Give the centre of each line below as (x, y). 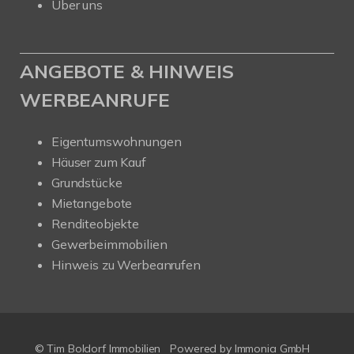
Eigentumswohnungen (117, 141)
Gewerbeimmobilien (109, 244)
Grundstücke (87, 182)
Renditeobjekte (95, 223)
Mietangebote (92, 203)
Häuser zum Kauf (99, 162)
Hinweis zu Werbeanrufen (126, 264)
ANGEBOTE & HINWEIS (127, 71)
